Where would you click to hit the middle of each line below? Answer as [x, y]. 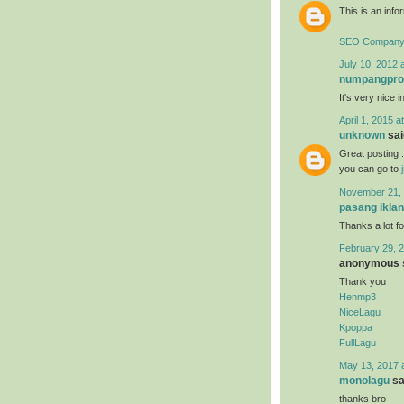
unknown [362, 136]
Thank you [363, 282]
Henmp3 [358, 297]
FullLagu [358, 343]
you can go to [370, 169]
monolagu [364, 381]
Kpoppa [356, 328]
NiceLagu [360, 312]
